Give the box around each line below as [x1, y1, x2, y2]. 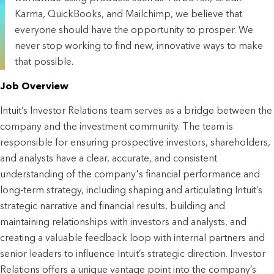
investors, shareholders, [164, 136, 270, 148]
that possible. [15, 55, 73, 67]
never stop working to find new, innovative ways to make [15, 39, 263, 51]
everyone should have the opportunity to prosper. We [15, 23, 253, 35]
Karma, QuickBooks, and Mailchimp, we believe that [15, 7, 242, 20]
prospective [111, 136, 164, 148]
